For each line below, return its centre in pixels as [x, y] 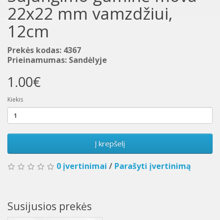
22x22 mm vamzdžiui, [90, 14]
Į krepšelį [110, 144]
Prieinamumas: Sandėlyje [57, 60]
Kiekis [15, 100]
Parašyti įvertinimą [153, 166]
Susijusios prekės [50, 206]
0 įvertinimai [82, 166]
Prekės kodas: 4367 [44, 50]
